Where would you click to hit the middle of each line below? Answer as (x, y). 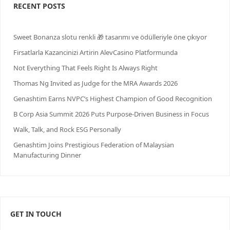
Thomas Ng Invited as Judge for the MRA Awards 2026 (95, 83)
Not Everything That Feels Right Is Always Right (85, 68)
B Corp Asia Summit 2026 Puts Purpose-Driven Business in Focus (111, 114)
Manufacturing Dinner (47, 155)
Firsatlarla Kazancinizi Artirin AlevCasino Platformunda (95, 53)
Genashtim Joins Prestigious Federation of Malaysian (94, 145)
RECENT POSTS (39, 6)
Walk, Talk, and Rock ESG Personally (67, 130)
